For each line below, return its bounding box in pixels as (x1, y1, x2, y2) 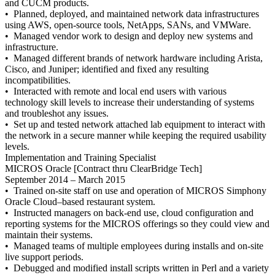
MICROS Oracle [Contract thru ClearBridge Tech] (5, 163, 202, 174)
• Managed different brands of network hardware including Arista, (5, 53, 263, 63)
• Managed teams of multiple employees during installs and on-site (5, 241, 263, 251)
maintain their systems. (5, 230, 93, 240)
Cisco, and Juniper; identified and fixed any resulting (5, 64, 209, 74)
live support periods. (5, 252, 83, 262)
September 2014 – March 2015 (5, 174, 125, 185)
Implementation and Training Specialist (5, 152, 156, 163)
